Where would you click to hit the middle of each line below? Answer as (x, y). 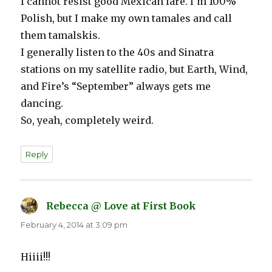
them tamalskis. (61, 36)
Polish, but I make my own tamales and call (127, 19)
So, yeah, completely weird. (87, 121)
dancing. (42, 104)
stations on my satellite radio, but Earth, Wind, (134, 70)
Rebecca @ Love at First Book (121, 206)
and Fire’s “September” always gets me (116, 87)
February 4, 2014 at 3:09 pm (74, 225)
